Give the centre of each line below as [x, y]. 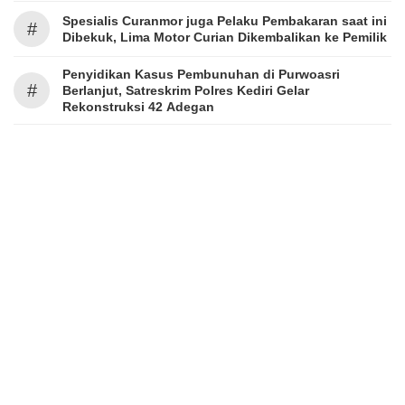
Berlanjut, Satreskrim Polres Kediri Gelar [186, 90]
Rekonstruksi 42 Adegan [138, 107]
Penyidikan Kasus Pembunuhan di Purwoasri [201, 74]
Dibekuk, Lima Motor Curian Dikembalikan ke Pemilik [225, 37]
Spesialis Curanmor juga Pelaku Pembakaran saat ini [225, 21]
